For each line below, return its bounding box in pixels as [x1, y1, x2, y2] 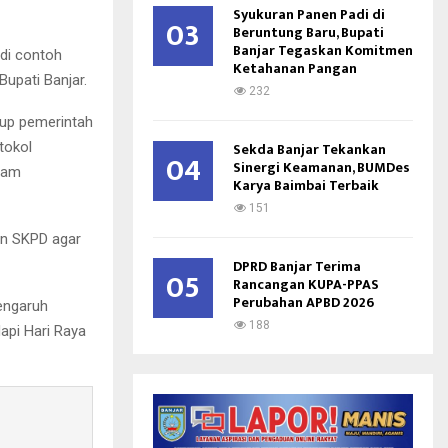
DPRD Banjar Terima [233, 255, 361, 278]
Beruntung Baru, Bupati [233, 21, 384, 44]
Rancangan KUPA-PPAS [233, 273, 379, 296]
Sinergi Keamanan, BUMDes [233, 156, 410, 179]
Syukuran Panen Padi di [233, 3, 385, 26]
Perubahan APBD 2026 [233, 291, 374, 314]
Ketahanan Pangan [233, 57, 357, 80]
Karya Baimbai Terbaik [233, 174, 379, 197]
